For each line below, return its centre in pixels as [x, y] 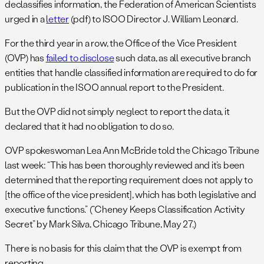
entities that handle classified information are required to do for [131, 72]
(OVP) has [25, 58]
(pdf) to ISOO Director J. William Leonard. [153, 19]
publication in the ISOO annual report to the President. [114, 87]
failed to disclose [80, 58]
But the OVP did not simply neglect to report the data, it [117, 111]
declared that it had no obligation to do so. [89, 126]
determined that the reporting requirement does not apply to [129, 180]
